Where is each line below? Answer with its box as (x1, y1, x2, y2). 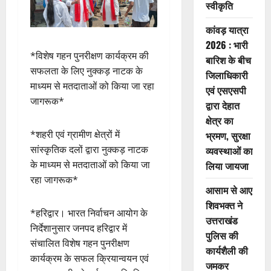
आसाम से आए (205, 183, 252, 198)
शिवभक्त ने (205, 198, 243, 213)
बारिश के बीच (205, 53, 251, 68)
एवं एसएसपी (205, 83, 246, 98)
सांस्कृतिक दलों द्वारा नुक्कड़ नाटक (30, 143, 148, 157)
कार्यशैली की (205, 243, 248, 258)
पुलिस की (205, 228, 238, 243)
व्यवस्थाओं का (205, 143, 253, 158)
